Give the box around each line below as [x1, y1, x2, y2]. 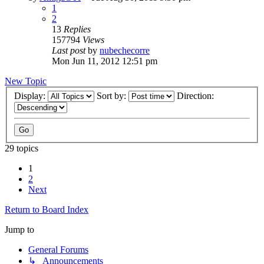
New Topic [5, 75, 47, 86]
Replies [64, 24, 91, 34]
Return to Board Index [5, 204, 88, 215]
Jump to [5, 225, 34, 235]
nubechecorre [100, 45, 150, 55]
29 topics [5, 143, 38, 154]
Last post [52, 45, 88, 55]
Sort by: [97, 91, 128, 101]
